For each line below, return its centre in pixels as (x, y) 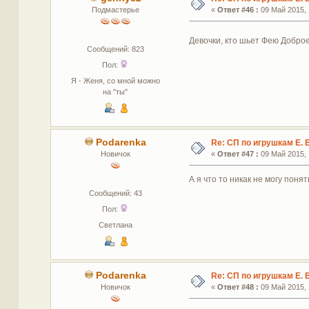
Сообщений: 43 (115, 193)
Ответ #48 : (238, 287)
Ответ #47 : (238, 154)
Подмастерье (115, 10)
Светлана (115, 225)
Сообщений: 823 (115, 49)
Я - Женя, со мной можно (115, 81)
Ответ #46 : (238, 10)
